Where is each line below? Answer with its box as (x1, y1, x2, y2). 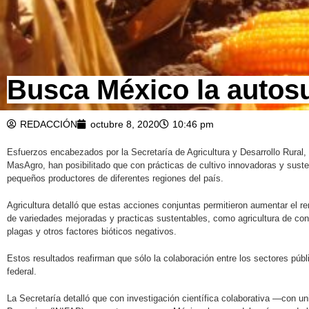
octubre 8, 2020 (90, 118, 159, 130)
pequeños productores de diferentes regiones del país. (7, 172, 223, 183)
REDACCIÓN (20, 118, 77, 130)
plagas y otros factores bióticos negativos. (7, 226, 177, 237)
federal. (7, 266, 37, 277)
